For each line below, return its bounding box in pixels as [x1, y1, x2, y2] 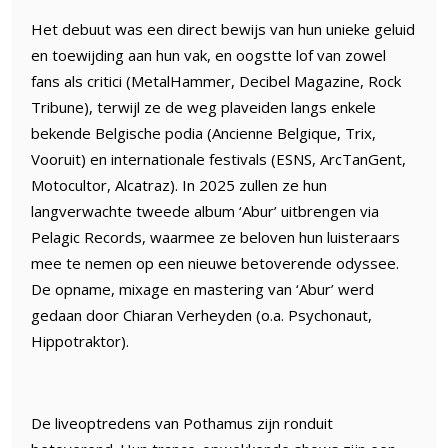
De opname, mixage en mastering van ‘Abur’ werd [31, 278, 375, 299]
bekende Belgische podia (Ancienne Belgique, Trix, [31, 122, 377, 143]
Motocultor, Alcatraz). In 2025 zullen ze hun [31, 174, 328, 195]
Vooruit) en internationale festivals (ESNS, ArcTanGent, [31, 148, 407, 169]
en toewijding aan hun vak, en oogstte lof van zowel [31, 44, 387, 65]
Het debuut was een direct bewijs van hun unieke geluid [31, 18, 416, 39]
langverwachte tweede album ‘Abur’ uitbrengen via [31, 200, 380, 221]
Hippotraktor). [31, 330, 130, 351]
